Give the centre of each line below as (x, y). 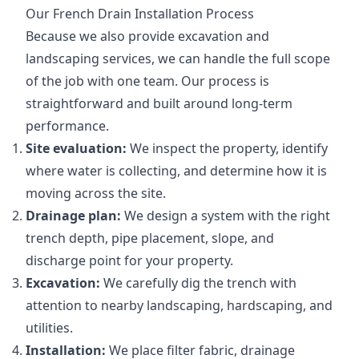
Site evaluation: (76, 149)
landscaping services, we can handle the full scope (178, 59)
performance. (67, 126)
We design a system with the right (226, 216)
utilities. (49, 328)
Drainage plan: (73, 216)
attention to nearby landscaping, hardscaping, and (179, 306)
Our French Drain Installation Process (140, 14)
